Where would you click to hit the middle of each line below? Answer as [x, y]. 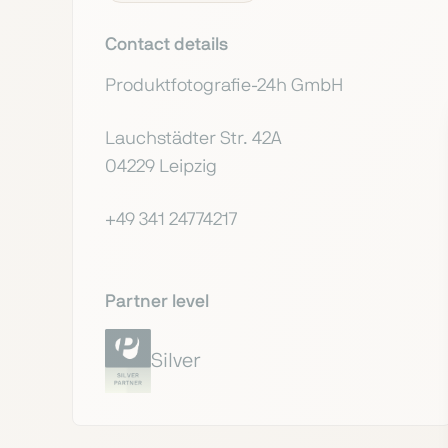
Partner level [157, 301]
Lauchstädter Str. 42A [193, 139]
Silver [175, 360]
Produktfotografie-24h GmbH [224, 86]
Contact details [166, 45]
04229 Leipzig [161, 167]
